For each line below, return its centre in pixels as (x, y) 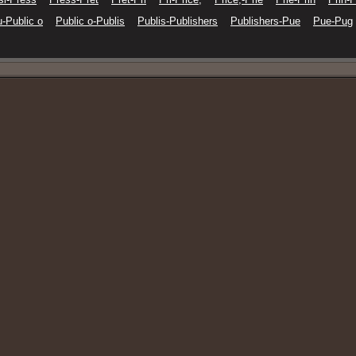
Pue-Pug (333, 21)
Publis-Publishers (178, 21)
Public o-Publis (90, 21)
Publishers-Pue (265, 21)
